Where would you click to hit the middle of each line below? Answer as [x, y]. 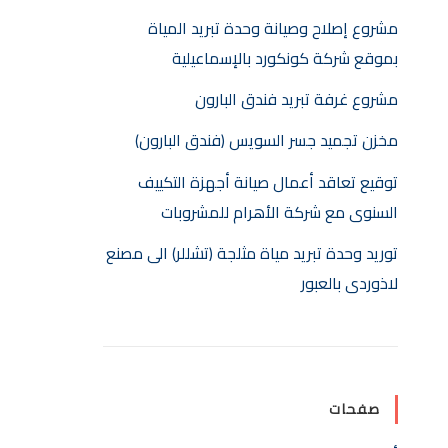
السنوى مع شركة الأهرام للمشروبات [279, 211]
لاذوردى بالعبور [349, 282]
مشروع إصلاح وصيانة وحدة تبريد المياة [273, 28]
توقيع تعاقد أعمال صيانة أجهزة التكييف [268, 181]
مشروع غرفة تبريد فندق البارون [296, 99]
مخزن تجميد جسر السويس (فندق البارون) [266, 140]
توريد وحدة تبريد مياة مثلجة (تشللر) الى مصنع [252, 252]
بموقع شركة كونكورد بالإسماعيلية [285, 58]
